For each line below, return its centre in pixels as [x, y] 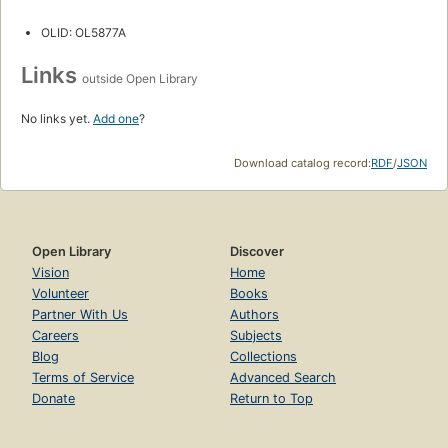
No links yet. [57, 118]
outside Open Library [140, 78]
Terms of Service [83, 377]
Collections [263, 356]
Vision [50, 272]
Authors [254, 314]
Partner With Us [80, 314]
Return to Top [271, 398]
